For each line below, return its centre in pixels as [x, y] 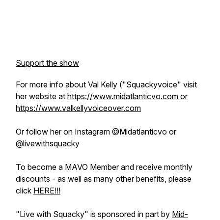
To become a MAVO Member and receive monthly [104, 167]
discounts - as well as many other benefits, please [104, 179]
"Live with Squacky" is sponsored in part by [94, 214]
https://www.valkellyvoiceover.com [78, 108]
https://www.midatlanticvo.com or [127, 96]
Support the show [47, 63]
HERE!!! [47, 191]
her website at [41, 96]
